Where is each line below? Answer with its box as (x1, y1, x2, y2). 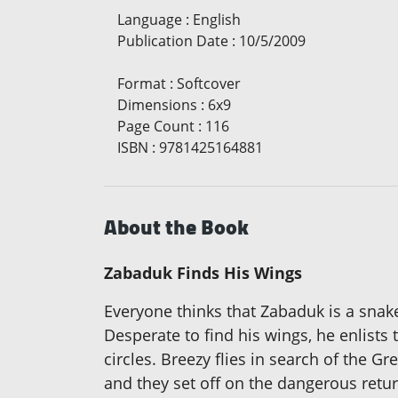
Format (117, 74, 166, 94)
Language (117, 10, 182, 30)
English (193, 10, 241, 30)
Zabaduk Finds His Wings (104, 262, 302, 284)
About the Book (104, 207, 249, 248)
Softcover (177, 74, 241, 94)
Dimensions (117, 95, 197, 115)
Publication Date (117, 31, 228, 52)
